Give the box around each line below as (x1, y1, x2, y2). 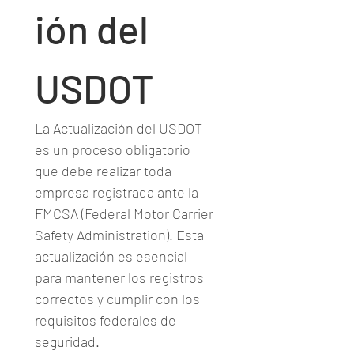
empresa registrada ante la (35, 183, 198, 201)
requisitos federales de (35, 311, 176, 329)
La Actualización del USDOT (35, 119, 202, 137)
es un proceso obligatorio (35, 141, 190, 158)
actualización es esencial (35, 247, 187, 265)
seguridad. (35, 333, 100, 350)
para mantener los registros (35, 269, 204, 286)
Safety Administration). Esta (35, 226, 204, 243)
